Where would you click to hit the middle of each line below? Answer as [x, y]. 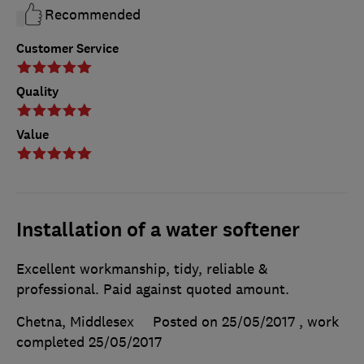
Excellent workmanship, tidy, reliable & [142, 269]
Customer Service [67, 49]
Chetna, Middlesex [75, 322]
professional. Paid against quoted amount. [153, 290]
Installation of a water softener [158, 230]
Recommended [93, 15]
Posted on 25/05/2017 [224, 322]
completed [52, 342]
